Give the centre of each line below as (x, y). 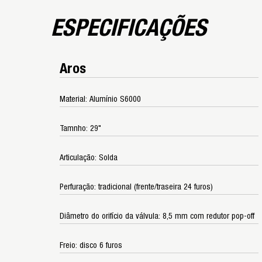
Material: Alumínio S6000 (100, 99)
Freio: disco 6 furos (91, 245)
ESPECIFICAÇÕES (129, 28)
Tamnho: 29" (80, 128)
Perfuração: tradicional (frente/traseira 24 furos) (136, 187)
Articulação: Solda (89, 158)
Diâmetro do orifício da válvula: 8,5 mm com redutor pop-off (157, 216)
